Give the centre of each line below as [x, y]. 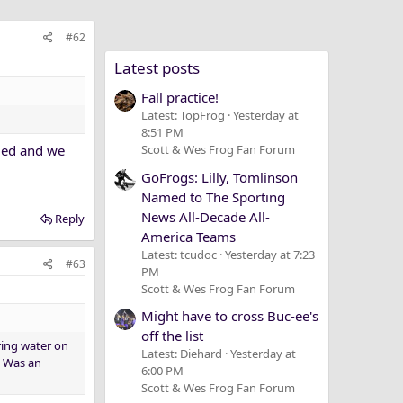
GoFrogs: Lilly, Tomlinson [219, 177]
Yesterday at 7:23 [270, 254]
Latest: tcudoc [179, 254]
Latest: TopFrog [183, 116]
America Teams [188, 236]
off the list [172, 335]
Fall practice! [180, 98]
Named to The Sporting [213, 197]
